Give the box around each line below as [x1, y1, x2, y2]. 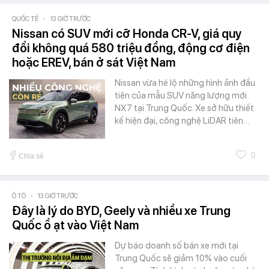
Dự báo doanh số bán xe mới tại [115, 240, 238, 251]
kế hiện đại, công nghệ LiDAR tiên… [115, 115, 250, 126]
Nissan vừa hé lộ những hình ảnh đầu [115, 77, 255, 88]
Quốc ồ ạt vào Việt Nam [12, 217, 139, 232]
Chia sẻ [19, 151, 44, 160]
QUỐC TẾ [12, 14, 38, 23]
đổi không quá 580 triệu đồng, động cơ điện [12, 40, 250, 55]
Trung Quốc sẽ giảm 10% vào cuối [115, 252, 247, 264]
